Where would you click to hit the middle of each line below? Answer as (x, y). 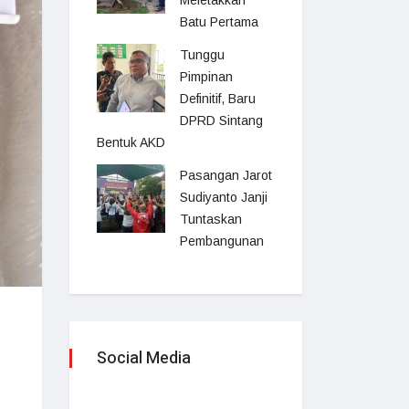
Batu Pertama (219, 22)
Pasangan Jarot (226, 175)
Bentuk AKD (131, 142)
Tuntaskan (211, 219)
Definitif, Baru (218, 99)
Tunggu (202, 55)
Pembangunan (222, 241)
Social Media (144, 358)
